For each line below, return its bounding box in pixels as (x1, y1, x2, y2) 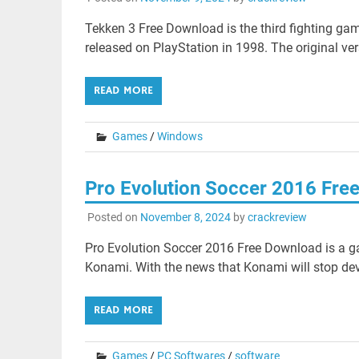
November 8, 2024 (139, 211, 231, 224)
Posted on (87, 211, 140, 224)
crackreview (247, 211, 307, 224)
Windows (156, 129, 203, 143)
